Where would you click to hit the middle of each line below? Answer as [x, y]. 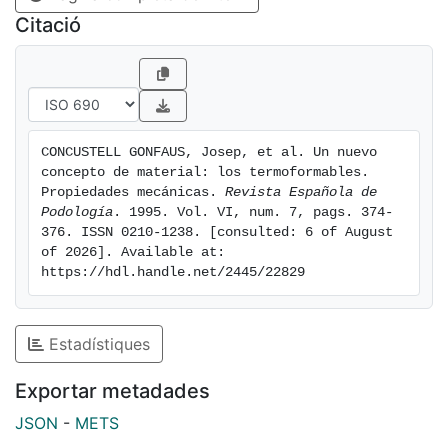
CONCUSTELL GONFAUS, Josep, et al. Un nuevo [209, 153]
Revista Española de [301, 193]
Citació [48, 25]
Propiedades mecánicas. [133, 193]
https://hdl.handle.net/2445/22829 [173, 273]
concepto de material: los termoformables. [205, 173]
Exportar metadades [112, 391]
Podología [77, 213]
